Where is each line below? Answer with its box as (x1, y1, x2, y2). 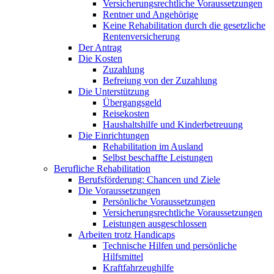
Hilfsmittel (103, 251, 143, 262)
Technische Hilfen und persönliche (103, 240, 237, 251)
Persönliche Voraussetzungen (103, 196, 215, 207)
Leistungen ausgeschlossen (103, 218, 207, 229)
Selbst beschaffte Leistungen (103, 152, 213, 163)
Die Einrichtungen (78, 130, 149, 141)
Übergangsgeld (103, 97, 161, 108)
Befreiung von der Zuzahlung (103, 75, 217, 86)
